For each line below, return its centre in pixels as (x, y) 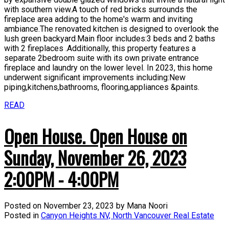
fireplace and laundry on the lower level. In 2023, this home (108, 67)
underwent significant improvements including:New (95, 77)
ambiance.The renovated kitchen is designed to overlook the (111, 29)
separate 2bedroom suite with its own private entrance (101, 58)
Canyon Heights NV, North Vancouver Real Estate (128, 215)
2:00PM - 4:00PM (61, 179)
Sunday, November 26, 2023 (95, 157)
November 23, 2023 (79, 205)
